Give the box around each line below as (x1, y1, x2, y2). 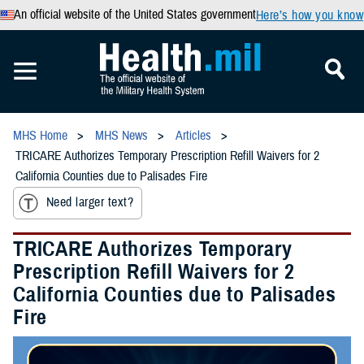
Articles (175, 128, 211, 144)
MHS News (95, 128, 148, 144)
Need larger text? (46, 194, 134, 211)
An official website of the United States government (13, 6, 256, 23)
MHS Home (13, 128, 67, 144)
